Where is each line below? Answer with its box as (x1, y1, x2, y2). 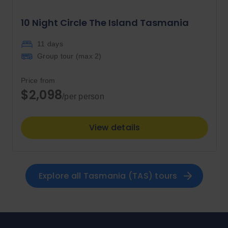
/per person (62, 92, 104, 101)
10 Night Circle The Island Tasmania (21, 16, 189, 30)
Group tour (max (37, 52, 95, 61)
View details (89, 122, 140, 134)
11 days (37, 40, 63, 48)
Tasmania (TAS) (83, 169, 153, 182)
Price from (21, 76, 55, 85)
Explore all (38, 169, 83, 182)
